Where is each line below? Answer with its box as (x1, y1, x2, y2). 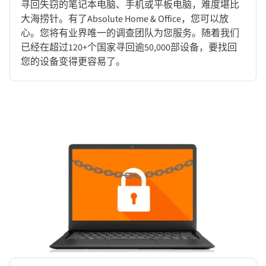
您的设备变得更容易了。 (21, 55, 125, 69)
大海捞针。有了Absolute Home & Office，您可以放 (21, 12, 229, 26)
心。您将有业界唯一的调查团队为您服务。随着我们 (21, 27, 239, 40)
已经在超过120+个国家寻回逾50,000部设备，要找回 (21, 41, 237, 55)
